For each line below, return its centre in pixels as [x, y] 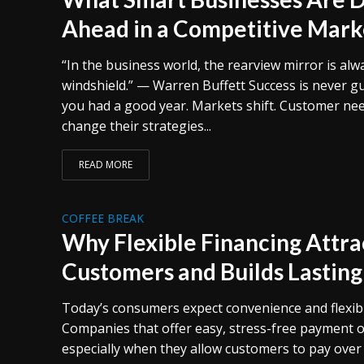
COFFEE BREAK [102, 218]
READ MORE [105, 164]
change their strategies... [136, 126]
